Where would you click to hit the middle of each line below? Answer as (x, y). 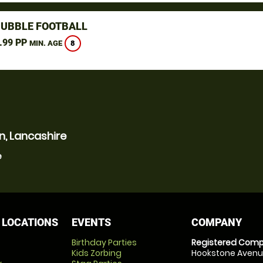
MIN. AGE (45, 43)
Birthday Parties (104, 242)
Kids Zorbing (96, 253)
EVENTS (91, 222)
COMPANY (217, 222)
